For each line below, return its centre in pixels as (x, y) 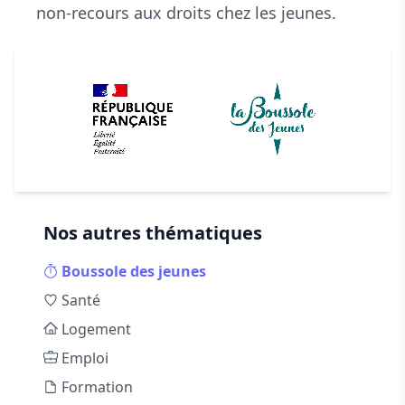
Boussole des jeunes (134, 271)
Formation (97, 387)
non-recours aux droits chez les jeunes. (186, 13)
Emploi (85, 358)
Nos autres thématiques (153, 233)
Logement (96, 329)
